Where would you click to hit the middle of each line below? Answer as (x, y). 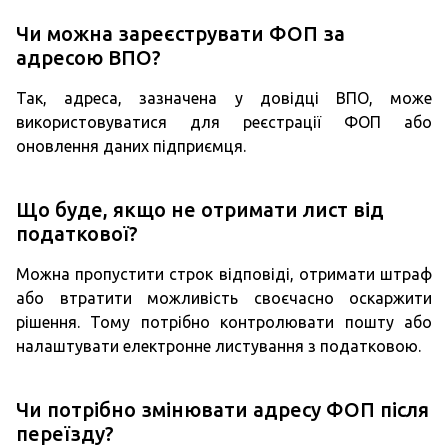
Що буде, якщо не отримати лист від (200, 209)
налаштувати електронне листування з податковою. (218, 346)
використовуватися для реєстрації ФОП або (224, 122)
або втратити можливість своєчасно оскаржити (224, 298)
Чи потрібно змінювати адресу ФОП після (222, 409)
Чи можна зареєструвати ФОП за (180, 33)
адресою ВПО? (88, 57)
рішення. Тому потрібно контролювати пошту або (224, 322)
